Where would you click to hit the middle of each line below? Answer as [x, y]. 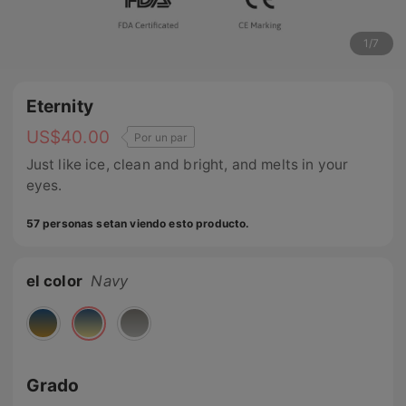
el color [54, 280]
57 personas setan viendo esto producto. [138, 223]
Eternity [59, 106]
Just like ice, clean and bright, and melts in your [187, 165]
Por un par [161, 137]
